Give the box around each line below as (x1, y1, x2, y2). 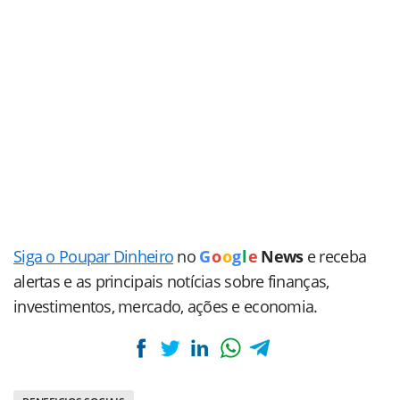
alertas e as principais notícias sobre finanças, (13, 271, 329, 292)
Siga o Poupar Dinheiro (13, 246, 174, 267)
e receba (306, 246, 367, 267)
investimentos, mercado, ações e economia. (13, 296, 318, 317)
